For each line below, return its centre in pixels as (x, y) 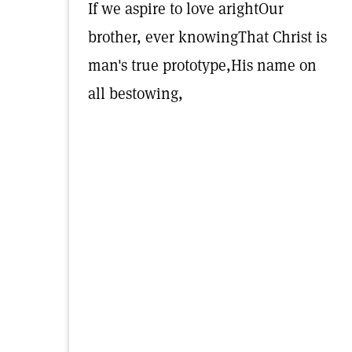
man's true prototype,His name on (202, 65)
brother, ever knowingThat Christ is (207, 37)
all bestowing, (136, 93)
